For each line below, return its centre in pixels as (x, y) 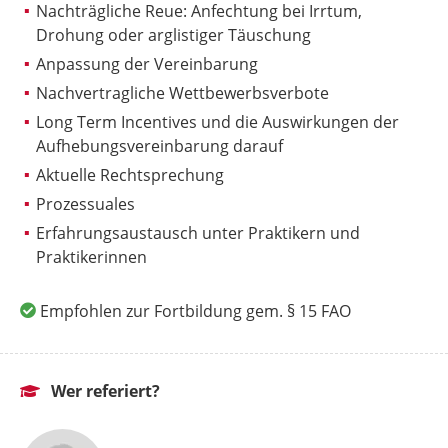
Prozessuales (85, 203)
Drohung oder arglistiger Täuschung (173, 34)
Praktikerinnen (91, 256)
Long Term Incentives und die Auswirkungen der (217, 121)
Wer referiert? (103, 391)
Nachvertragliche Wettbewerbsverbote (182, 92)
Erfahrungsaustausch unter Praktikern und (198, 232)
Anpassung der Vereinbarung (147, 63)
